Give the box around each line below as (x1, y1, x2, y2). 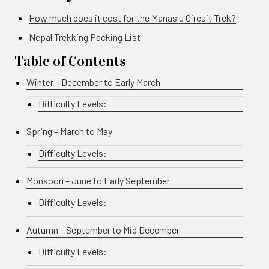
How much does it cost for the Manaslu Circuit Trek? (29, 11, 236, 23)
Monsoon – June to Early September (26, 174, 170, 186)
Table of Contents (14, 52, 126, 70)
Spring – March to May (26, 125, 112, 137)
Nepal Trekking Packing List (29, 31, 141, 43)
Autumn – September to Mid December (26, 223, 180, 235)
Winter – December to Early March (26, 76, 160, 88)
